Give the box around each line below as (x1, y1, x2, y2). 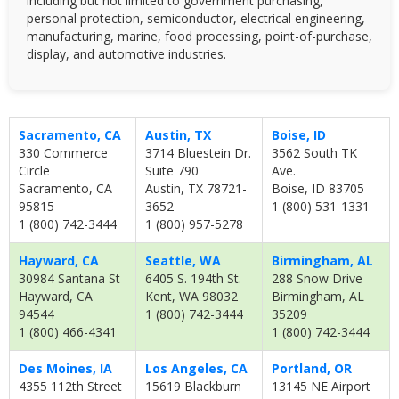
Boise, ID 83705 (272, 179, 364, 197)
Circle (19, 161, 50, 179)
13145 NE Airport (272, 377, 370, 395)
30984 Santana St (19, 269, 120, 287)
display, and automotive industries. (27, 45, 226, 62)
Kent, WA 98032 (145, 287, 238, 305)
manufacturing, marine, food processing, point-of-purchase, (27, 27, 372, 45)
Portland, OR (272, 359, 352, 377)
